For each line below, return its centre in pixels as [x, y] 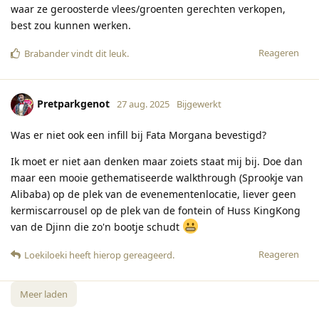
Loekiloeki [46, 255]
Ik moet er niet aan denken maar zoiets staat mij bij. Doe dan [157, 161]
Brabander [47, 53]
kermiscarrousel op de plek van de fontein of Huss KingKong [156, 210]
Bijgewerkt [199, 104]
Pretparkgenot [73, 103]
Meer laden [44, 294]
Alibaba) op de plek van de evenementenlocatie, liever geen [153, 194]
